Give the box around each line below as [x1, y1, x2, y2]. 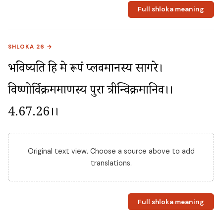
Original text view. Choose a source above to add [27, 147, 195, 156]
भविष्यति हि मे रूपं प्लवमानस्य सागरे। [8, 60, 163, 80]
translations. [90, 159, 132, 168]
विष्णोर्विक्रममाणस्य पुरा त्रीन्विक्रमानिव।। [8, 82, 173, 102]
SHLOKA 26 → [8, 43, 53, 51]
